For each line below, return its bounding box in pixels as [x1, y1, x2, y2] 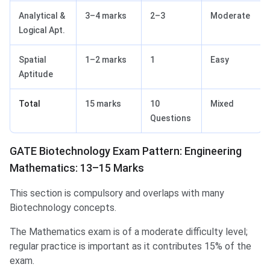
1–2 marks [85, 55, 127, 65]
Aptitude [19, 69, 53, 80]
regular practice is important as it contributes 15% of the [10, 240, 251, 253]
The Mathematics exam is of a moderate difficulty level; [10, 226, 248, 238]
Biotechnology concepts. [10, 202, 116, 214]
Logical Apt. [19, 25, 65, 36]
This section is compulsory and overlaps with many [10, 187, 224, 199]
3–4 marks [85, 11, 127, 21]
